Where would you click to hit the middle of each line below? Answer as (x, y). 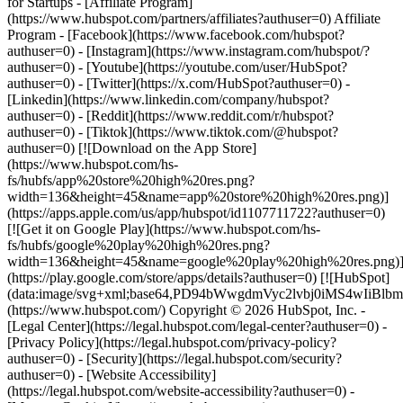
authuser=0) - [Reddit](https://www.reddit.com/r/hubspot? (170, 116)
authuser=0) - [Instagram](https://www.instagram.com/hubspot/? (188, 51)
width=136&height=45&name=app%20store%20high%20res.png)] (198, 197)
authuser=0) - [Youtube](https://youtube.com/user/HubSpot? (177, 67)
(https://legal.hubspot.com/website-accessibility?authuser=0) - (181, 391)
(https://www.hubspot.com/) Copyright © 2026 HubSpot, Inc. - (186, 310)
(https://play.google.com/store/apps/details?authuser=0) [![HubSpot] (198, 278)
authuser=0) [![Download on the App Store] (132, 148)
